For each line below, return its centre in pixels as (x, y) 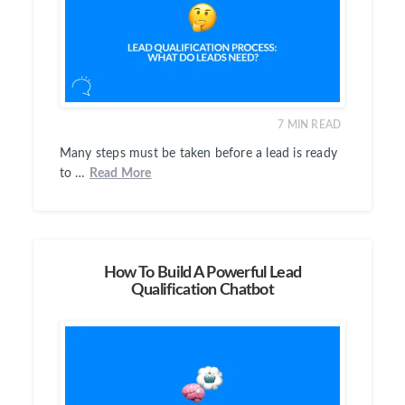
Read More (120, 174)
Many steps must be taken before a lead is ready (198, 154)
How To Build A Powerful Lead (202, 273)
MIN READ (314, 125)
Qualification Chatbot (202, 290)
